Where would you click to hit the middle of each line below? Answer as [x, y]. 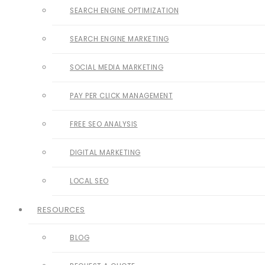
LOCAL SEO [89, 181]
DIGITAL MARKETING [105, 153]
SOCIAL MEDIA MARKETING [117, 67]
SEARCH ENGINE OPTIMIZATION [124, 11]
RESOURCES [61, 210]
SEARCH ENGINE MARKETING [119, 39]
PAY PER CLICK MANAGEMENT [121, 96]
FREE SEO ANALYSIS [104, 124]
